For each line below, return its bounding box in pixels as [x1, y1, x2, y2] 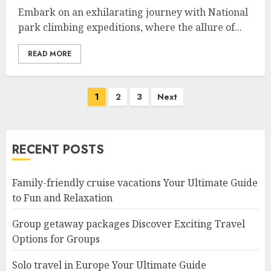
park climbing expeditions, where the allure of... [18, 21, 242, 34]
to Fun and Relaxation [12, 191, 113, 204]
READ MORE [28, 48, 71, 59]
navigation [5, 105, 75, 126]
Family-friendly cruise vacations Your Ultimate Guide [12, 176, 258, 189]
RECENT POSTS [12, 141, 104, 158]
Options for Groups [12, 232, 100, 246]
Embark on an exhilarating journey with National [18, 5, 248, 19]
